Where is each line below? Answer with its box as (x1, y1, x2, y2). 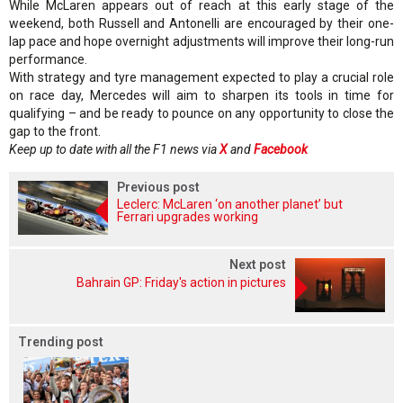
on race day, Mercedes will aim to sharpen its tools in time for (9, 87, 394, 103)
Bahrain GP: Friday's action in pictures (76, 274, 286, 290)
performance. (9, 51, 87, 67)
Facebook (254, 141, 308, 157)
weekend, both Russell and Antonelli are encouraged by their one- (9, 15, 394, 31)
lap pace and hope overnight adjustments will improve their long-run (9, 33, 394, 49)
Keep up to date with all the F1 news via (9, 141, 219, 157)
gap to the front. (9, 123, 101, 139)
